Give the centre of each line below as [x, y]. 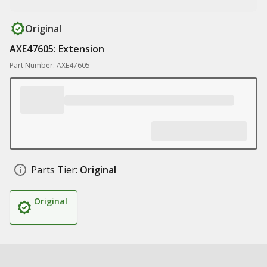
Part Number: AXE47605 [50, 65]
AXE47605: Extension [57, 49]
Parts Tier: [54, 170]
